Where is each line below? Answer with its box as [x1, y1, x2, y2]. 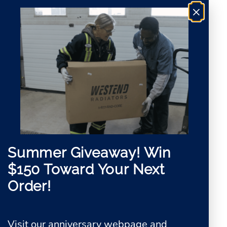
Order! [8, 178, 51, 195]
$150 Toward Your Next [8, 161, 165, 178]
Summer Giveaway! [8, 144, 144, 162]
